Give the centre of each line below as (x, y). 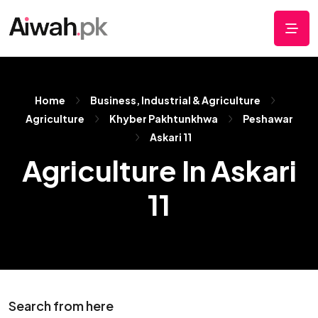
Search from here (61, 306)
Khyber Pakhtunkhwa (163, 119)
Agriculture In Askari (159, 170)
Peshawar (268, 119)
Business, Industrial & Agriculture (175, 100)
